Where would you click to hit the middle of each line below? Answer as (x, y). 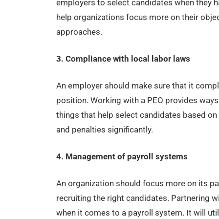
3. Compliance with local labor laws (123, 59)
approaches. (79, 32)
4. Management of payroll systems (122, 157)
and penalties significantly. (104, 130)
